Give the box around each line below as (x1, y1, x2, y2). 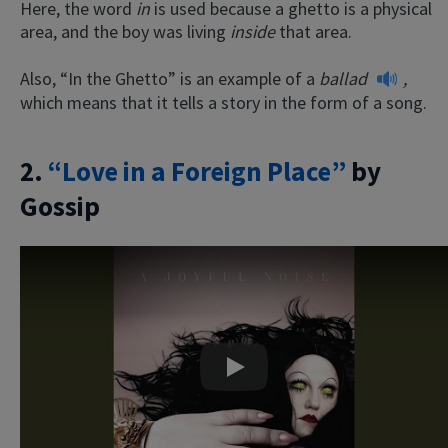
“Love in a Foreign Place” (48, 154, 346, 188)
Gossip (20, 189, 100, 223)
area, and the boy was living (20, 19, 230, 43)
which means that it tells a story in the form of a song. (20, 91, 427, 115)
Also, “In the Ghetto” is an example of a (20, 66, 319, 90)
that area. (279, 19, 352, 43)
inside (230, 19, 279, 43)
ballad (319, 66, 371, 90)
